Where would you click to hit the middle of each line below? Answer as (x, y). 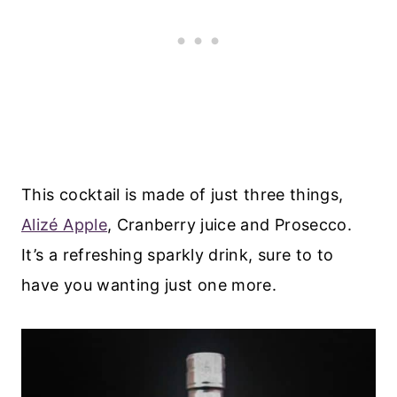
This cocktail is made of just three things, (183, 194)
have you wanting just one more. (149, 284)
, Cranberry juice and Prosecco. (232, 224)
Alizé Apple (64, 224)
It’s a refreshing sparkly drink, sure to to (178, 254)
